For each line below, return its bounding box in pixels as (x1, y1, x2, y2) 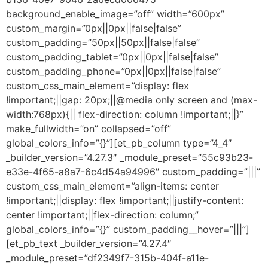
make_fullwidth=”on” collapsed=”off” (6, 122, 171, 135)
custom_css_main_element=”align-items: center (6, 179, 219, 192)
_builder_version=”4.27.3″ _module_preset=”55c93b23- (6, 151, 253, 163)
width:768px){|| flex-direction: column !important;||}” (6, 108, 243, 120)
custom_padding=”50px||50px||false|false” (6, 36, 200, 48)
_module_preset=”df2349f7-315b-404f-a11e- (6, 251, 209, 264)
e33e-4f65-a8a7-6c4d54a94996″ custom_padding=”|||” (6, 165, 260, 178)
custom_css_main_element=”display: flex (6, 79, 189, 92)
